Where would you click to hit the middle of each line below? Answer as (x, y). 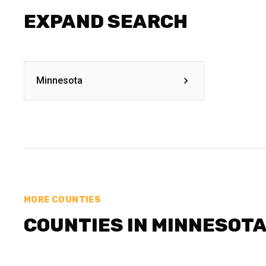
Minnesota (59, 80)
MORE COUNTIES (63, 200)
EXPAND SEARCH (106, 21)
